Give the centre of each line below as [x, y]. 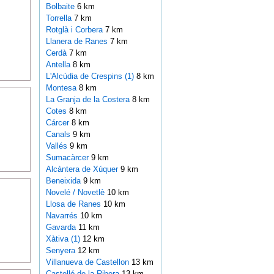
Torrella [60, 18]
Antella [59, 65]
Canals [59, 135]
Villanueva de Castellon [88, 262]
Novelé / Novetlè [76, 193]
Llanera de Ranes [78, 42]
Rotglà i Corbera [75, 30]
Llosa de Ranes [74, 204]
